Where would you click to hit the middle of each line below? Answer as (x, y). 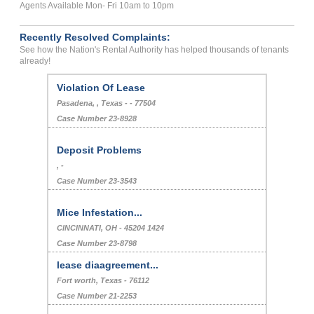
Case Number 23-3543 (97, 181)
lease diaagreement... (108, 265)
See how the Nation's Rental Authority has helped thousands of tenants (155, 50)
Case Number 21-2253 (97, 296)
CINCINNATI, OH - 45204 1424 (111, 228)
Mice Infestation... (100, 213)
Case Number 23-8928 (97, 119)
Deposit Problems (100, 150)
